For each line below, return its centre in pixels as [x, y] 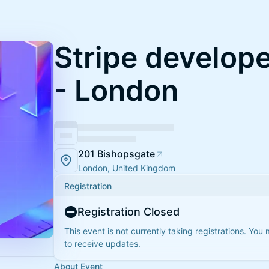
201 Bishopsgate [116, 154]
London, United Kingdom [127, 168]
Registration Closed [128, 212]
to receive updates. [102, 243]
